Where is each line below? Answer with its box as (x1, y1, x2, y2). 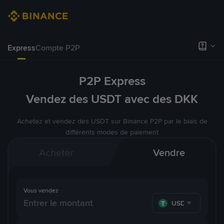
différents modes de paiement (65, 127, 158, 136)
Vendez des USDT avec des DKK (26, 91, 198, 107)
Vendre (153, 146, 185, 159)
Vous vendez (23, 186, 58, 194)
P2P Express (78, 73, 145, 89)
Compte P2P (35, 42, 80, 53)
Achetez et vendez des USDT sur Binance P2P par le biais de (16, 116, 207, 125)
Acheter (38, 146, 73, 159)
